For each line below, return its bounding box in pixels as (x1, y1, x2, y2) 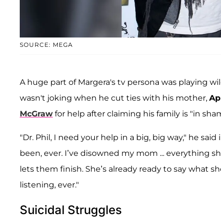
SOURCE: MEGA (20, 41, 73, 49)
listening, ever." (20, 180, 79, 190)
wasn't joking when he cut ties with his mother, (20, 93, 209, 103)
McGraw (20, 109, 53, 119)
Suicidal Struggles (20, 203, 122, 218)
